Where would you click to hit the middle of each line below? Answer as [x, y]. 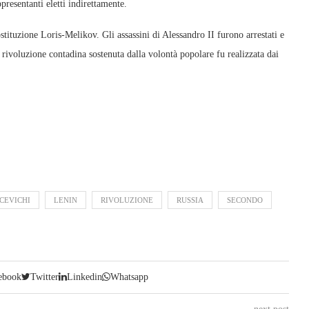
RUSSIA [190, 200]
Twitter [45, 277]
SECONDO [245, 200]
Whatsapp [130, 277]
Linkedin [85, 277]
